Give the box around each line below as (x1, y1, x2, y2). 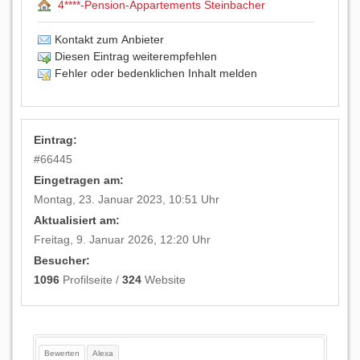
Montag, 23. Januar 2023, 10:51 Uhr (34, 193, 220, 207)
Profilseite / (59, 273, 123, 287)
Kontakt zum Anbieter (55, 33, 164, 46)
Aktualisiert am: (34, 214, 121, 227)
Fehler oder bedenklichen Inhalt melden (55, 67, 257, 80)
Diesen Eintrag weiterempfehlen (55, 50, 217, 63)
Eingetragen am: (34, 174, 125, 187)
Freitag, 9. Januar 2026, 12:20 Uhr (34, 233, 211, 247)
